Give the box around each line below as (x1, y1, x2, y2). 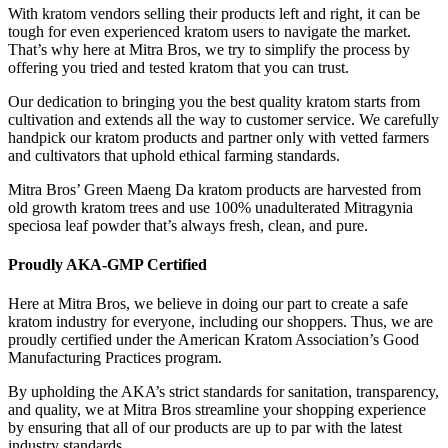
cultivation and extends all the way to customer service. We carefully (8, 110, 439, 128)
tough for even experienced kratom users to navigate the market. (8, 22, 411, 40)
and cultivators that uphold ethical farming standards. (8, 146, 340, 164)
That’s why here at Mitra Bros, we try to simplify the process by (8, 40, 410, 58)
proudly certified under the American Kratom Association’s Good (8, 331, 419, 349)
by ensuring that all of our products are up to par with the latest (8, 419, 402, 437)
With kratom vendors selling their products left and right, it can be (8, 4, 420, 22)
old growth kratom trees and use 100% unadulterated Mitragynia (8, 198, 413, 216)
